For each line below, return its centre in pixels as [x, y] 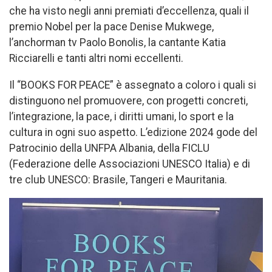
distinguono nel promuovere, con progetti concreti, [128, 100]
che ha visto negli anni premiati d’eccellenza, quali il [129, 11]
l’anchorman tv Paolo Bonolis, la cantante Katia [117, 42]
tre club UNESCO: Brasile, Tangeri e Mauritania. [118, 179]
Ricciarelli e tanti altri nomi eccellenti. [96, 58]
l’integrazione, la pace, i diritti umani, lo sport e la [121, 116]
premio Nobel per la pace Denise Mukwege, [111, 26]
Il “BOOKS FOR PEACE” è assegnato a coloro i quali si [133, 85]
